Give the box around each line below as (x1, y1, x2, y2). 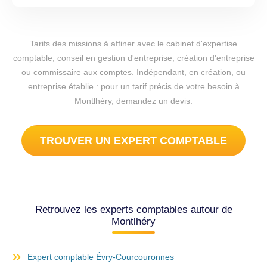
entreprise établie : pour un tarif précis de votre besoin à (27, 82, 240, 92)
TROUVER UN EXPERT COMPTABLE (40, 135, 227, 147)
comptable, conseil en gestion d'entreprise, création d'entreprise (13, 53, 254, 63)
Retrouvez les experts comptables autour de (35, 204, 232, 216)
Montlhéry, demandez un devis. (74, 96, 193, 106)
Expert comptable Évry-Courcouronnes (27, 252, 174, 262)
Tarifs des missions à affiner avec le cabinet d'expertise (30, 39, 237, 49)
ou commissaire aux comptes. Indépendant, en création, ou (21, 67, 246, 77)
